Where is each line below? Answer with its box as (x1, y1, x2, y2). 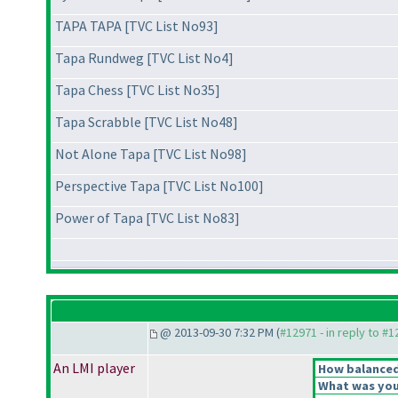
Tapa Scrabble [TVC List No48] (55, 113, 238, 131)
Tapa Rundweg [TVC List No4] (55, 49, 234, 68)
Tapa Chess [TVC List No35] (55, 81, 220, 99)
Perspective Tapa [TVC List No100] (55, 177, 264, 195)
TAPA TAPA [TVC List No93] (55, 17, 219, 36)
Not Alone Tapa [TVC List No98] (55, 145, 247, 163)
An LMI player (53, 359, 135, 378)
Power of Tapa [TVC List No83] (55, 209, 240, 227)
